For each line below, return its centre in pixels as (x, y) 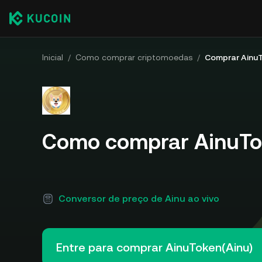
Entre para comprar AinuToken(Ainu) (154, 247)
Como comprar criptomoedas (134, 57)
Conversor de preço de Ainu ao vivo (139, 199)
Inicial (53, 57)
